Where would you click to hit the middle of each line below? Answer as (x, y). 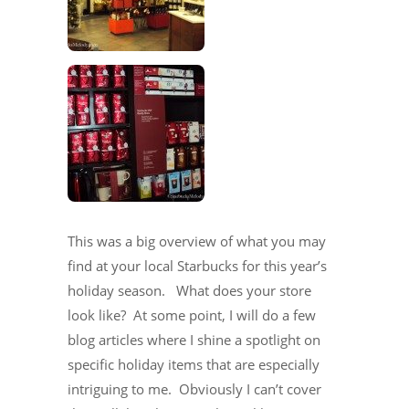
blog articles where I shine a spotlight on (194, 339)
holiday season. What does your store (189, 290)
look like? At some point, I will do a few (192, 315)
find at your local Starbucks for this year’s (197, 265)
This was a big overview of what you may (197, 241)
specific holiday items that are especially (194, 364)
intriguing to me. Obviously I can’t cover (194, 388)
